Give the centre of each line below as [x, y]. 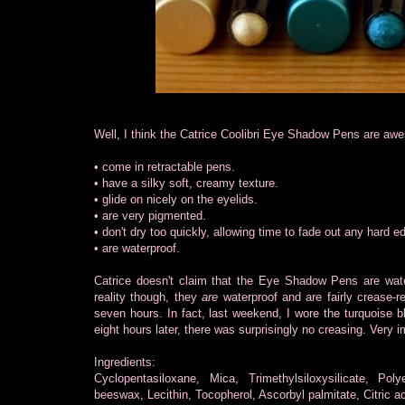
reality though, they [148, 297]
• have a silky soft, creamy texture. [186, 183]
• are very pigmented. [150, 215]
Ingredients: [125, 362]
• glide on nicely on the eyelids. [176, 199]
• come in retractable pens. [165, 166]
